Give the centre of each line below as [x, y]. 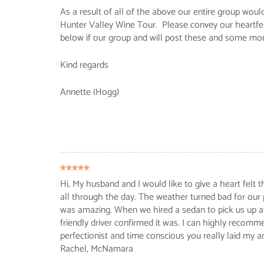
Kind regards [84, 65]
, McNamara [110, 249]
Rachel [73, 249]
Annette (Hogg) [90, 92]
